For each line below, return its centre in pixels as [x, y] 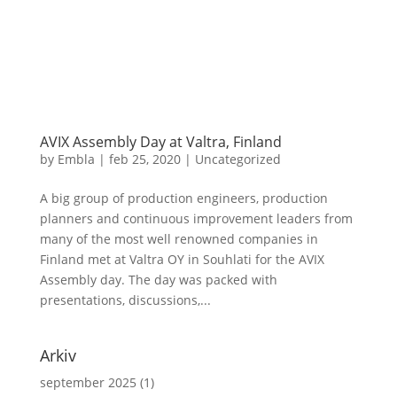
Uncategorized [237, 160]
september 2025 [88, 383]
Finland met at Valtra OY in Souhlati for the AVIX [182, 260]
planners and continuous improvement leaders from [196, 219]
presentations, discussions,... [125, 300]
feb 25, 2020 [144, 160]
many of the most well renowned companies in [179, 239]
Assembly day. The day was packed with [158, 280]
